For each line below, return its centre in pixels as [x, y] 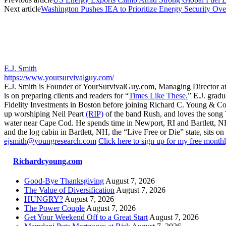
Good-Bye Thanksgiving [64, 181]
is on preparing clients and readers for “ [66, 96]
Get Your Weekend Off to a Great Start [86, 217]
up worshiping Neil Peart [45, 114]
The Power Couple [54, 208]
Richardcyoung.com [48, 161]
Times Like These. [158, 96]
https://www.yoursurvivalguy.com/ [59, 78]
